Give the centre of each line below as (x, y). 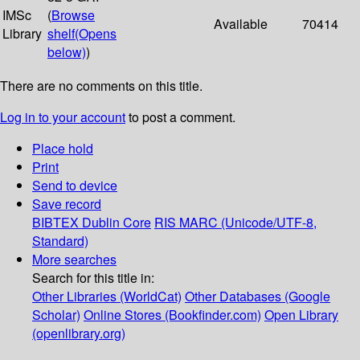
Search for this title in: (93, 278)
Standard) (60, 241)
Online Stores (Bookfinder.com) (172, 315)
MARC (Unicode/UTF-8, (248, 223)
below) (67, 52)
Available (241, 24)
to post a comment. (180, 117)
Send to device (75, 186)
